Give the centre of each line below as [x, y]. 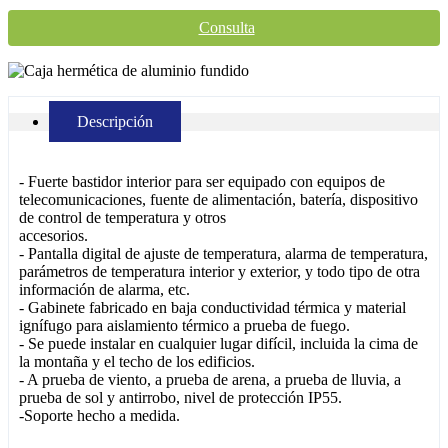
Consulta [226, 28]
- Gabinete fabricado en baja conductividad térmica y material [212, 308]
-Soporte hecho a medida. [99, 416]
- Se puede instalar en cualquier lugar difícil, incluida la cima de [218, 344]
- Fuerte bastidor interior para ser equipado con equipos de [202, 182]
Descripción [115, 122]
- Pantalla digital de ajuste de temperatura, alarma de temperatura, [223, 254]
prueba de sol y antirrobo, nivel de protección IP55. [180, 398]
